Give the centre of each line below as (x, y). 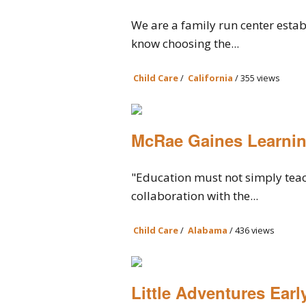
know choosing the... (185, 43)
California (210, 78)
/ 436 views (251, 230)
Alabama (208, 230)
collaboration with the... (195, 196)
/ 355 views (256, 78)
